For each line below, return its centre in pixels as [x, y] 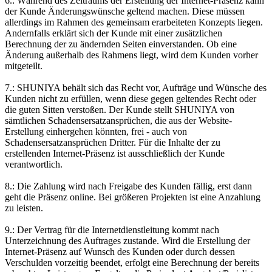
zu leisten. [24, 208]
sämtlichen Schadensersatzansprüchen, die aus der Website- [118, 120]
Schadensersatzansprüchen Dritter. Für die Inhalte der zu [113, 142]
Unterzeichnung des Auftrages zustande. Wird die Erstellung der [127, 240]
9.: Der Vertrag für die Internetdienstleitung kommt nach [112, 229]
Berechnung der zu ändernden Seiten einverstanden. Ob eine [121, 44]
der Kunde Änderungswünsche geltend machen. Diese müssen [125, 11]
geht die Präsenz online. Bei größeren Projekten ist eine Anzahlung [133, 197]
